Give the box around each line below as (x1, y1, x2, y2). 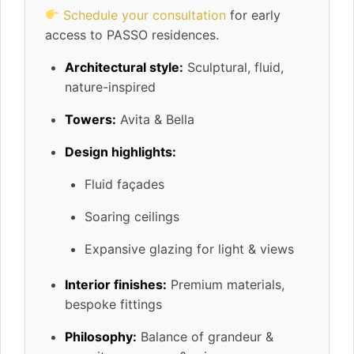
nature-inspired (65, 78, 156, 95)
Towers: (65, 111, 116, 127)
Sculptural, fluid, (183, 58, 284, 75)
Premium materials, (167, 276, 284, 292)
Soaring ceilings (85, 208, 179, 224)
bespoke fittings (65, 296, 162, 312)
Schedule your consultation (63, 6, 227, 23)
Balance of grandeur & (137, 328, 273, 345)
